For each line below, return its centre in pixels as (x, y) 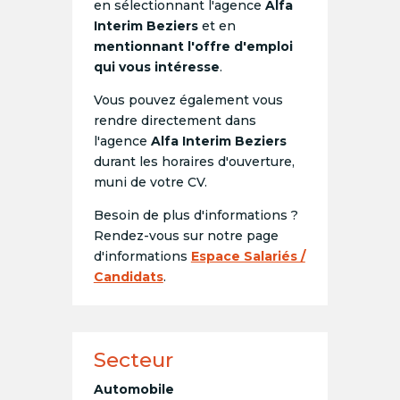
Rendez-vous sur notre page (186, 236)
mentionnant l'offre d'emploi (193, 47)
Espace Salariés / (248, 257)
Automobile (133, 390)
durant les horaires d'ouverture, (194, 162)
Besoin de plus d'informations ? (196, 216)
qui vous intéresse (156, 67)
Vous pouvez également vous (188, 100)
